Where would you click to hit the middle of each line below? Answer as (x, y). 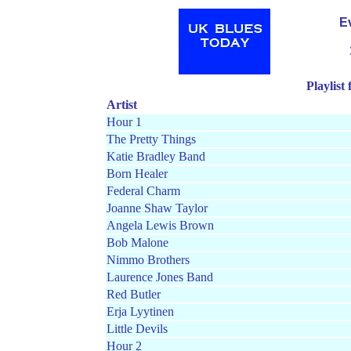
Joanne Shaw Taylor (157, 208)
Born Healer (137, 174)
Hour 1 (124, 122)
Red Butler (134, 294)
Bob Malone (138, 242)
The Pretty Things (151, 139)
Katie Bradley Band (156, 156)
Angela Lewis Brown (160, 225)
